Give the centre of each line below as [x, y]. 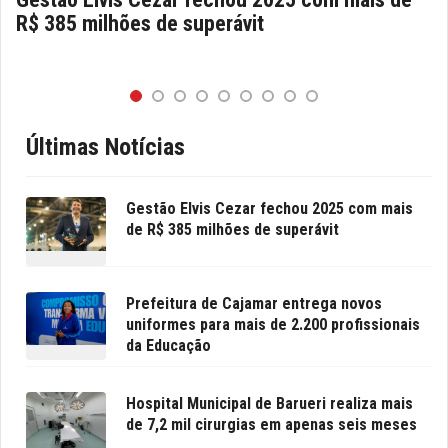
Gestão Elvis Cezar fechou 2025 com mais [269, 209]
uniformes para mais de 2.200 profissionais [273, 324]
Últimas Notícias [105, 147]
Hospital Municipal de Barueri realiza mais [269, 403]
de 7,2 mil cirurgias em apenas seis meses [271, 424]
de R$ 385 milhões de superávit [232, 230]
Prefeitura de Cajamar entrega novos [254, 303]
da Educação [168, 345]
